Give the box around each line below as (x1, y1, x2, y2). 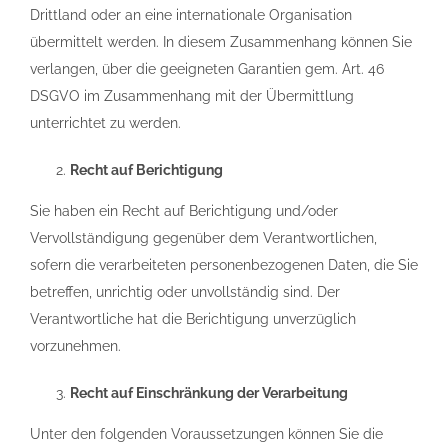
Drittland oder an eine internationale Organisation (30, 7, 352, 23)
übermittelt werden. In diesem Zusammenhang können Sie (30, 34, 412, 50)
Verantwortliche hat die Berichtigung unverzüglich (30, 311, 356, 327)
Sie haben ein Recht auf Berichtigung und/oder (30, 203, 338, 219)
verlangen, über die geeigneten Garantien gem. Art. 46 (30, 61, 384, 77)
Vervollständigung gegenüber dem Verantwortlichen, (30, 230, 377, 246)
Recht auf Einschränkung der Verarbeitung (70, 385, 348, 401)
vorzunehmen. (30, 338, 121, 354)
